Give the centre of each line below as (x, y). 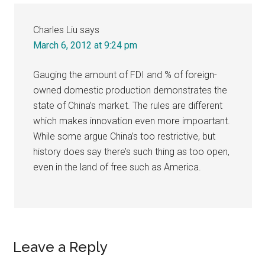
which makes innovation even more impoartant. (132, 121)
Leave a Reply (61, 247)
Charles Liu (56, 30)
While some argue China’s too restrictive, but (125, 136)
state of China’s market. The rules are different (128, 105)
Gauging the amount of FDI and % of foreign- (125, 75)
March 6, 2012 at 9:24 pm (85, 45)
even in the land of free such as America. (117, 167)
